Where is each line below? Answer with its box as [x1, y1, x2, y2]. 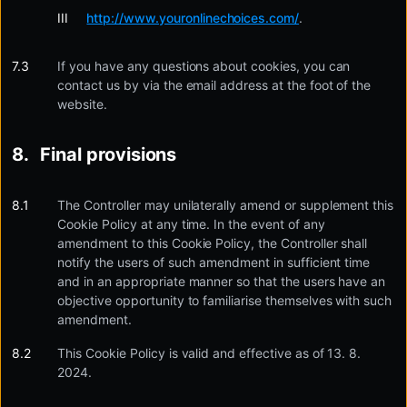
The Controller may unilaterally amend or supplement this [57, 197, 394, 213]
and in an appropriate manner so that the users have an [57, 273, 386, 289]
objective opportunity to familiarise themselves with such [57, 293, 392, 308]
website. [57, 96, 108, 112]
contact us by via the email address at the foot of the [57, 77, 372, 93]
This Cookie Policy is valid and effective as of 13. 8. [57, 345, 362, 361]
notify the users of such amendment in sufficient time [57, 254, 371, 270]
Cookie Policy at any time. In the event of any [57, 216, 325, 232]
